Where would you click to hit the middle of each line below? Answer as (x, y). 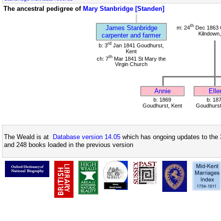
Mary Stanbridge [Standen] (124, 9)
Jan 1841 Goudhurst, (138, 45)
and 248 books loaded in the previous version (69, 145)
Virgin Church (131, 64)
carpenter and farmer (131, 35)
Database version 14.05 (87, 137)
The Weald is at (28, 137)
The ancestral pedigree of (43, 9)
